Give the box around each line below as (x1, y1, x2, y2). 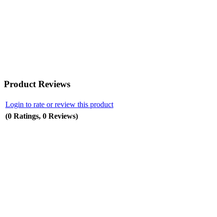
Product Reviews (4, 78, 70, 89)
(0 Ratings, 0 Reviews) (5, 111, 78, 120)
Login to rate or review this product (5, 100, 113, 108)
